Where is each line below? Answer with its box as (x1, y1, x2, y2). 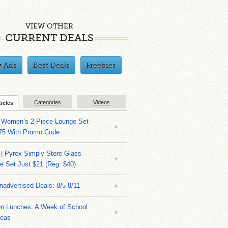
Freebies (86, 61, 116, 69)
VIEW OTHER (25, 22, 73, 30)
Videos (93, 99, 110, 105)
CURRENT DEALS (5, 32, 94, 44)
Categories (34, 99, 61, 105)
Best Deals (33, 61, 70, 69)
